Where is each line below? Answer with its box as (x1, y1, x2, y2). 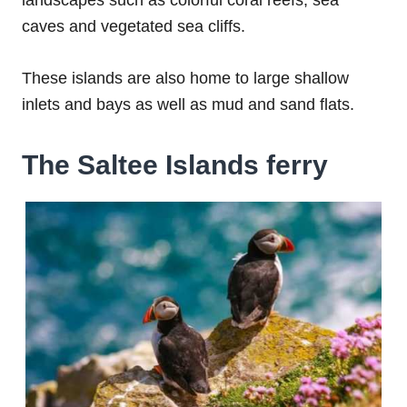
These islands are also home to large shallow (22, 69, 349, 88)
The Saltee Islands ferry (22, 150, 328, 181)
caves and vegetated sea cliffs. (22, 17, 245, 36)
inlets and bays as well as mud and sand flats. (22, 95, 359, 114)
